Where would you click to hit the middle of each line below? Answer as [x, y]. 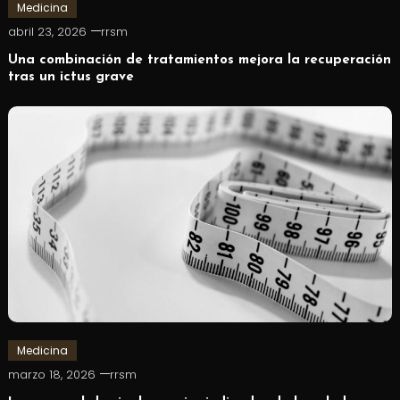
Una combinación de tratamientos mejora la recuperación [199, 60]
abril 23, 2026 [47, 31]
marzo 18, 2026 [51, 374]
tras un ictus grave [71, 77]
